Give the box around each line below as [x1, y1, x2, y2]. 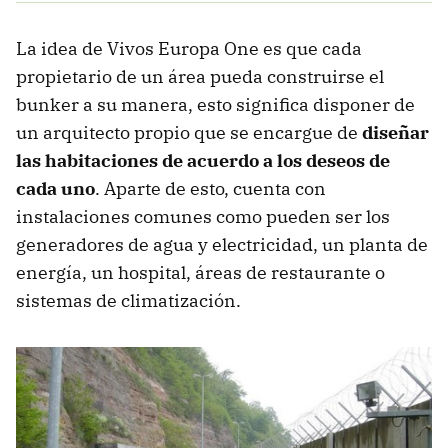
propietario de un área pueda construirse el [16, 64, 384, 88]
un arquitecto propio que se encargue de [16, 120, 362, 144]
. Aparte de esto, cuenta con [95, 176, 326, 200]
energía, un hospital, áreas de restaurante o [16, 260, 385, 284]
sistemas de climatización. [16, 288, 241, 312]
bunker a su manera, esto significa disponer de [16, 92, 415, 116]
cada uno [16, 176, 95, 200]
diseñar [362, 120, 429, 144]
